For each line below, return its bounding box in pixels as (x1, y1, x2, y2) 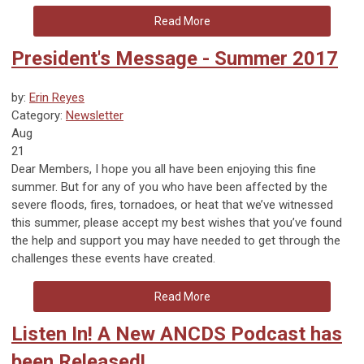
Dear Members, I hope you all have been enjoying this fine (11, 161, 316, 176)
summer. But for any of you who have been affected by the (11, 179, 327, 194)
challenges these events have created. (11, 250, 215, 266)
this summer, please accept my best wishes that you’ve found (11, 214, 342, 230)
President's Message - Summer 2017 (11, 46, 338, 70)
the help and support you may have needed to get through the (11, 232, 340, 248)
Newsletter (66, 107, 123, 123)
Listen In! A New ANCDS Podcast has (11, 322, 342, 345)
